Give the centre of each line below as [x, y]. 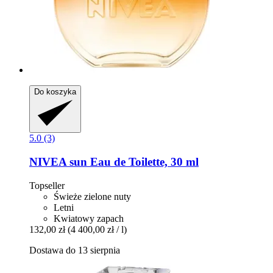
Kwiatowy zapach [89, 218]
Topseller [47, 185]
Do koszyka [55, 92]
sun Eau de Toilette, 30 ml [133, 162]
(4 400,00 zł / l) [97, 229]
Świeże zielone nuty [92, 196]
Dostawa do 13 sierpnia [75, 250]
